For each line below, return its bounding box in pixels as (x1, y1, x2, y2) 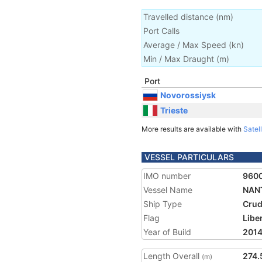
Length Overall (143, 251, 202, 261)
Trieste (160, 105, 188, 115)
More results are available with (142, 125, 243, 133)
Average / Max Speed (143, 40, 226, 50)
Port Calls (143, 26, 180, 36)
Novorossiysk (160, 89, 216, 100)
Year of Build (143, 227, 191, 237)
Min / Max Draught (143, 54, 214, 64)
